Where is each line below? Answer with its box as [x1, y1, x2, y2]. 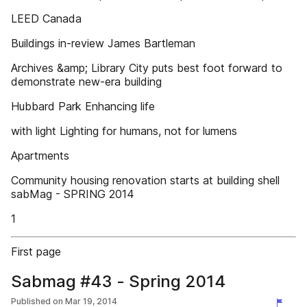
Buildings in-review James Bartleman [11, 36, 195, 50]
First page [11, 245, 61, 258]
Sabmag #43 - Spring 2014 [11, 271, 225, 291]
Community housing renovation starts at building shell [11, 173, 280, 187]
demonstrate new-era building [11, 75, 162, 88]
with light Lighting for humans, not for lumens [11, 124, 237, 138]
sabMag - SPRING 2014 [11, 187, 134, 201]
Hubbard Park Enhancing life [11, 99, 155, 113]
